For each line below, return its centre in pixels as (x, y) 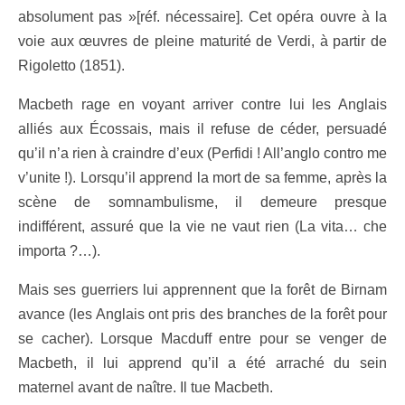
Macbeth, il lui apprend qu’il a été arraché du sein (202, 363)
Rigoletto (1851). (71, 65)
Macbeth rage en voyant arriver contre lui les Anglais (202, 104)
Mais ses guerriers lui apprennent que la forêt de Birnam (202, 289)
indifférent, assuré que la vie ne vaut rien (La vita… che (202, 226)
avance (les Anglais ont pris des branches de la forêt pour (202, 314)
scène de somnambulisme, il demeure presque (202, 202)
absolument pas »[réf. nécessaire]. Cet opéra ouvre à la (202, 16)
